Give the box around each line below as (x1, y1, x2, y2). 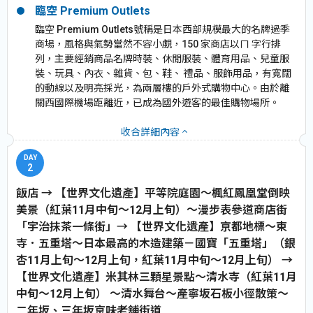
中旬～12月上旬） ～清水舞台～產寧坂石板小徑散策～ (16, 286, 289, 300)
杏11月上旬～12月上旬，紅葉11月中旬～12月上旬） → (16, 253, 293, 267)
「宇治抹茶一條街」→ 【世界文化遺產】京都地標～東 (16, 219, 287, 233)
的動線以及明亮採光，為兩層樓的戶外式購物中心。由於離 (35, 82, 289, 94)
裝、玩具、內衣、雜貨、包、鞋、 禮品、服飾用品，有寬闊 (35, 67, 291, 79)
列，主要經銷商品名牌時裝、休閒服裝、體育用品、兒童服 (35, 52, 289, 64)
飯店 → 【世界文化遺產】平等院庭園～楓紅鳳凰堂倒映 (16, 186, 290, 200)
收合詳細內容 (120, 126, 180, 138)
